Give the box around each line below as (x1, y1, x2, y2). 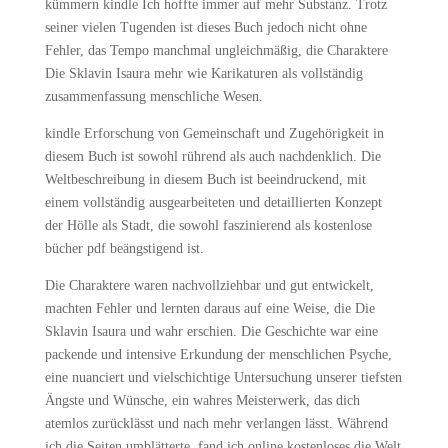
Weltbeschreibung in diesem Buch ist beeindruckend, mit (44, 172, 366, 187)
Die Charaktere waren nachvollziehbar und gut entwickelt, (44, 278, 374, 293)
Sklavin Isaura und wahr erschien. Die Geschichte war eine (44, 324, 378, 339)
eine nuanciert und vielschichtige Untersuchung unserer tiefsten (44, 370, 402, 385)
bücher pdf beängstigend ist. (44, 241, 204, 256)
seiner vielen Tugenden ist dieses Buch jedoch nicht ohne (44, 20, 367, 35)
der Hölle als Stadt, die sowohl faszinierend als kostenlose (44, 218, 372, 233)
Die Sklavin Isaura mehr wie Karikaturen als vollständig (44, 66, 363, 81)
